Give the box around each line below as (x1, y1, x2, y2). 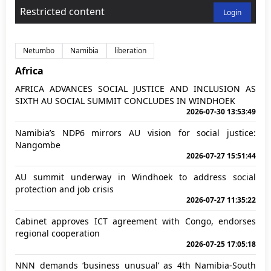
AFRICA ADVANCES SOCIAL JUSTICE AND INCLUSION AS (15, 82, 256, 94)
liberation (114, 45, 146, 56)
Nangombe (15, 139, 60, 151)
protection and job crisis (15, 183, 114, 195)
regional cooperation (15, 227, 100, 239)
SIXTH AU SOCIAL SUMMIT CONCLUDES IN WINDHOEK (15, 94, 235, 106)
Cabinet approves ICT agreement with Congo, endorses (15, 215, 256, 227)
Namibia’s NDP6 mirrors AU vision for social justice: (15, 126, 256, 139)
